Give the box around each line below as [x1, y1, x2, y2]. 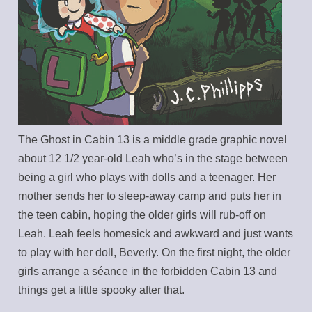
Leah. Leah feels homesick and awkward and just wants [18, 227, 294, 240]
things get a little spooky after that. [18, 283, 185, 296]
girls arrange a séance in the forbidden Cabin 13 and [18, 265, 278, 277]
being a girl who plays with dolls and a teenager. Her [18, 171, 276, 183]
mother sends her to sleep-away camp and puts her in [18, 189, 282, 202]
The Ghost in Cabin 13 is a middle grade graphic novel [18, 133, 288, 146]
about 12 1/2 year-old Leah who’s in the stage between [18, 152, 288, 164]
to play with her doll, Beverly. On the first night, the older [18, 246, 291, 258]
